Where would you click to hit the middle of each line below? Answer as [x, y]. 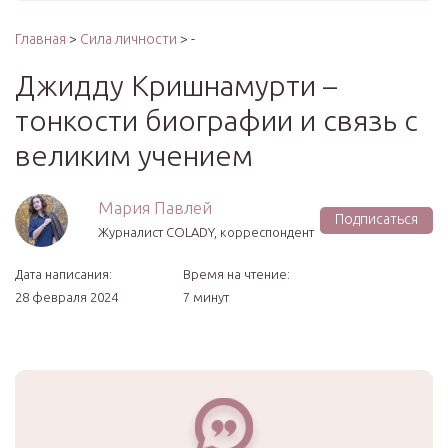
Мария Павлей [155, 207]
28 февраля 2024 [66, 297]
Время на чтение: [236, 274]
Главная [40, 39]
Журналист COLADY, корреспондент [206, 232]
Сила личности [128, 39]
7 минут [206, 297]
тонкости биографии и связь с [216, 120]
